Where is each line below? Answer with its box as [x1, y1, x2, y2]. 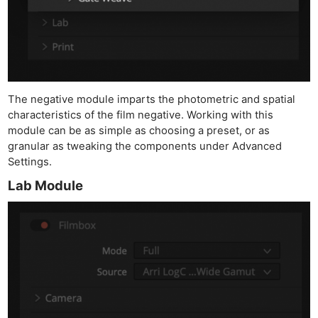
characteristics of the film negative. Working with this [8, 109, 274, 122]
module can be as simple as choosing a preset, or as [8, 124, 270, 138]
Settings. [8, 155, 53, 169]
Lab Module [8, 177, 84, 194]
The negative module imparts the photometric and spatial [8, 93, 296, 106]
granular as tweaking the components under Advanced [8, 140, 283, 153]
